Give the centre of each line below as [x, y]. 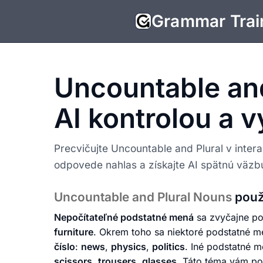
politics [168, 247]
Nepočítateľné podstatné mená [124, 218]
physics [129, 247]
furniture [74, 232]
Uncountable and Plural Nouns [144, 197]
